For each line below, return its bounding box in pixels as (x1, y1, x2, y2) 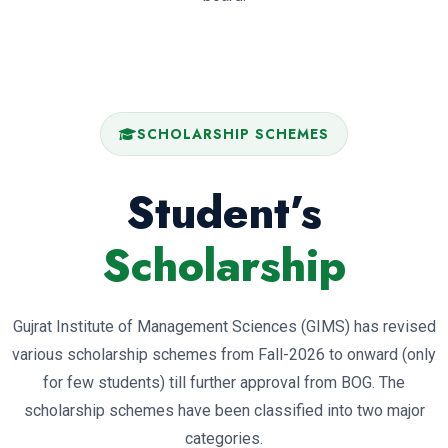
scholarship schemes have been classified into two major (23, 401, 425, 421)
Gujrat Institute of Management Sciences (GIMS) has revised (12, 317, 436, 337)
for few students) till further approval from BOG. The (43, 373, 405, 393)
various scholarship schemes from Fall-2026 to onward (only (12, 345, 436, 365)
